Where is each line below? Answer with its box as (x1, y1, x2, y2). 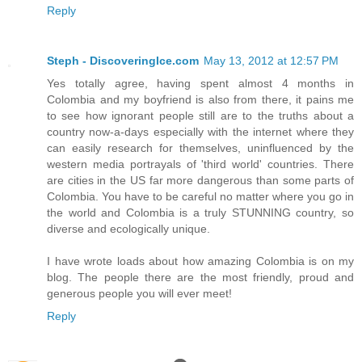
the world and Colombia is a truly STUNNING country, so (47, 206, 354, 220)
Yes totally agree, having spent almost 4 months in (47, 77, 354, 90)
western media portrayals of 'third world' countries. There (47, 158, 354, 171)
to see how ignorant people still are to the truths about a (47, 109, 354, 123)
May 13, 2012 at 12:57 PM (204, 54, 339, 68)
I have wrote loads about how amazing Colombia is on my (47, 255, 354, 268)
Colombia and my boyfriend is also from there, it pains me (47, 93, 354, 107)
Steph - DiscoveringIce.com (47, 54, 199, 68)
